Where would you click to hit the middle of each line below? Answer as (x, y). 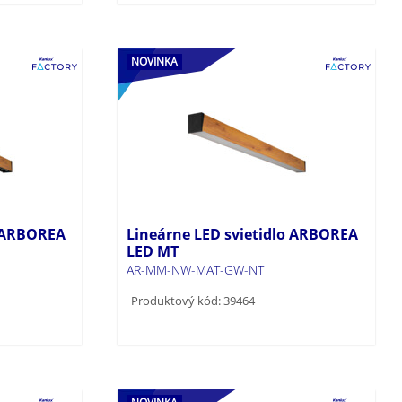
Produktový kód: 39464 (193, 300)
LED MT (153, 251)
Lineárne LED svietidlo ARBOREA (243, 234)
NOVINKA (155, 61)
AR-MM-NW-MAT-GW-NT (196, 269)
